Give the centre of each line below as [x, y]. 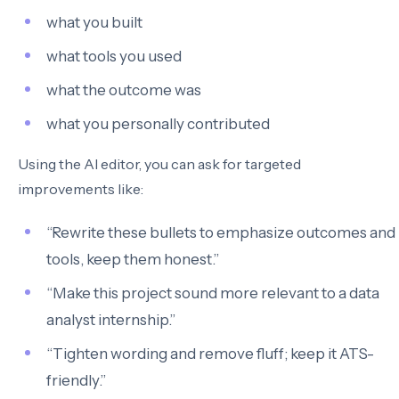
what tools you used [114, 56]
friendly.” [76, 380]
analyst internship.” [111, 320]
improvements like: [81, 189]
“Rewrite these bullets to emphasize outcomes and [221, 232]
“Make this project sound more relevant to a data [213, 293]
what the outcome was [124, 90]
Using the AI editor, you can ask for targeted [159, 164]
